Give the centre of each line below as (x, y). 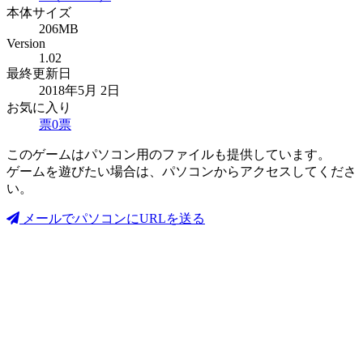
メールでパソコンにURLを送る (112, 219)
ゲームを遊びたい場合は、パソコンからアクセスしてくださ (181, 172)
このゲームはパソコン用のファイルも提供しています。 (169, 155)
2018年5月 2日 (79, 91)
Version (26, 44)
